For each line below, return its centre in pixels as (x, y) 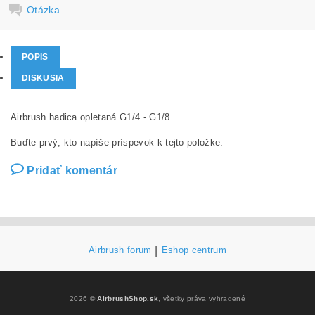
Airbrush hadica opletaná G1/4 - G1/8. (92, 117)
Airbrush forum (120, 250)
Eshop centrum (194, 250)
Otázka (44, 9)
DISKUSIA (43, 78)
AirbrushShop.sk (128, 298)
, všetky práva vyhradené (202, 298)
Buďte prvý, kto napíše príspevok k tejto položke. (117, 142)
